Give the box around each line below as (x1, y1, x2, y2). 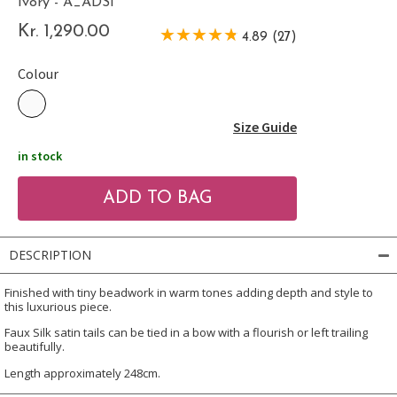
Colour (18, 64, 58, 82)
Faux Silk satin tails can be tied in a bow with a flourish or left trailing (4, 323, 368, 340)
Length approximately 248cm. (4, 364, 160, 381)
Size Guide (233, 117, 297, 136)
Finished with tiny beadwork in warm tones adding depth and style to (4, 284, 373, 300)
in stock (18, 147, 62, 164)
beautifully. (4, 338, 65, 354)
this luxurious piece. (4, 298, 112, 315)
